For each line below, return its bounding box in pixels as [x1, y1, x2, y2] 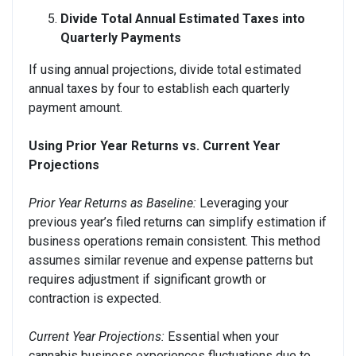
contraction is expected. [29, 290, 161, 306]
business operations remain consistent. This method [29, 233, 320, 249]
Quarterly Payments [60, 29, 181, 45]
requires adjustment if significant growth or [29, 271, 266, 287]
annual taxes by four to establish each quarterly [29, 80, 290, 96]
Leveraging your [196, 195, 288, 211]
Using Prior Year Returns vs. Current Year [29, 137, 281, 153]
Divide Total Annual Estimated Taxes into [60, 10, 305, 26]
